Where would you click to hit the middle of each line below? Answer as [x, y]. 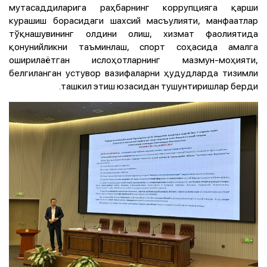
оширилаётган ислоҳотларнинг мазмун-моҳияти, [133, 59]
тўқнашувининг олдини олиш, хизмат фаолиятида [133, 33]
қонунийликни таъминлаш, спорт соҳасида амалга [133, 46]
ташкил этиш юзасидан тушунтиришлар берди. [159, 86]
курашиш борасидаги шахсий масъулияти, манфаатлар [133, 20]
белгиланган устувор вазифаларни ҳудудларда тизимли [133, 72]
